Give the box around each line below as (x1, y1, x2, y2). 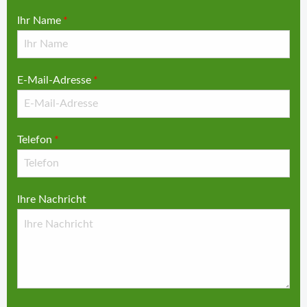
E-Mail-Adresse (17, 75, 91, 86)
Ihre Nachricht (17, 194, 86, 205)
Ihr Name (17, 15, 61, 26)
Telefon (17, 134, 52, 145)
